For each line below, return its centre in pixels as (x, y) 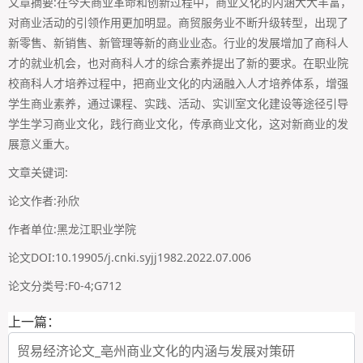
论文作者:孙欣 (45, 201)
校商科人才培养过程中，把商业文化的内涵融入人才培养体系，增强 (178, 83)
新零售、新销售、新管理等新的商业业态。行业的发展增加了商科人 (178, 43)
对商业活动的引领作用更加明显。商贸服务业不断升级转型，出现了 (178, 23)
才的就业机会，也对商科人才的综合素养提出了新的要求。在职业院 (178, 63)
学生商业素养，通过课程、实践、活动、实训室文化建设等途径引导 (178, 104)
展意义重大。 (42, 144)
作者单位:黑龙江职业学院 (74, 229)
